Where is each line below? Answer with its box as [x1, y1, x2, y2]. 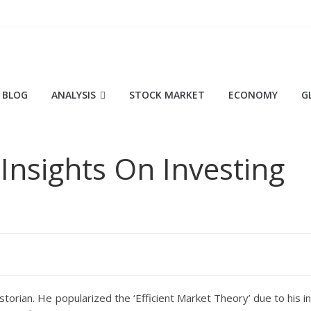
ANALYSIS [51, 88, 96, 101]
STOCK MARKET [129, 88, 205, 101]
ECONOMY [228, 88, 278, 101]
